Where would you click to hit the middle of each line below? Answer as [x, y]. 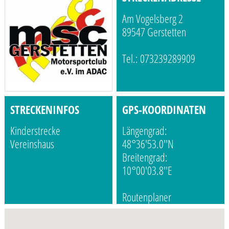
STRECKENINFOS [44, 109]
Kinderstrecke [35, 131]
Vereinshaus [32, 144]
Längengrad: [145, 131]
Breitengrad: [145, 157]
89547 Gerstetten [154, 32]
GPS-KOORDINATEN [164, 109]
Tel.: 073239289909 [159, 58]
